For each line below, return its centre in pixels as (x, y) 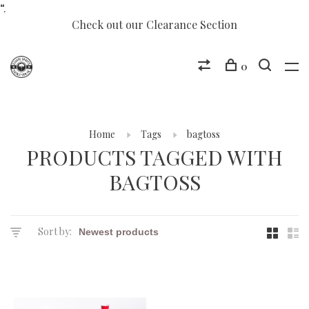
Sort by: (55, 231)
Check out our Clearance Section (154, 24)
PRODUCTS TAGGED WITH (154, 157)
